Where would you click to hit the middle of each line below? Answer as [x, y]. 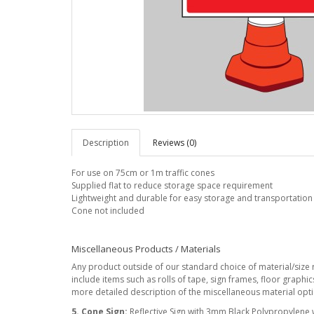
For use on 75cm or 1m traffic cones [143, 173]
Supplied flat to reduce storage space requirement [172, 185]
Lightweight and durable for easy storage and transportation [192, 198]
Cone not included [108, 211]
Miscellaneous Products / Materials [146, 249]
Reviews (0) [175, 143]
